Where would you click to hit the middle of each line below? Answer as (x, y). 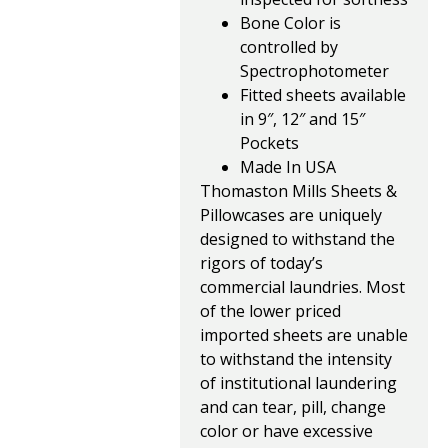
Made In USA (288, 167)
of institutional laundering (298, 383)
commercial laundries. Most (302, 287)
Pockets (269, 143)
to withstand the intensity (296, 359)
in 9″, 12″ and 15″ (302, 119)
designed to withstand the (297, 239)
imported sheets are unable (304, 335)
